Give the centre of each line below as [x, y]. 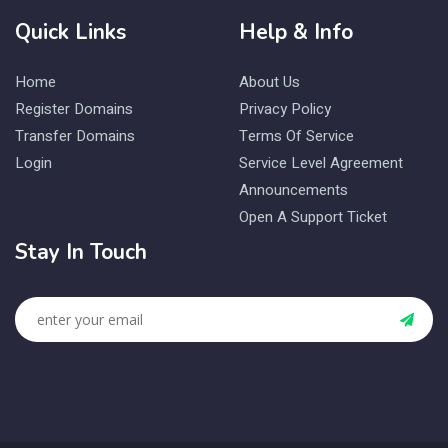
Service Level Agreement [321, 163]
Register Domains [74, 109]
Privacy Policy [285, 109]
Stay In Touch [81, 252]
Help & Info [296, 32]
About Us [269, 82]
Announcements [293, 190]
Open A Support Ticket [313, 217]
